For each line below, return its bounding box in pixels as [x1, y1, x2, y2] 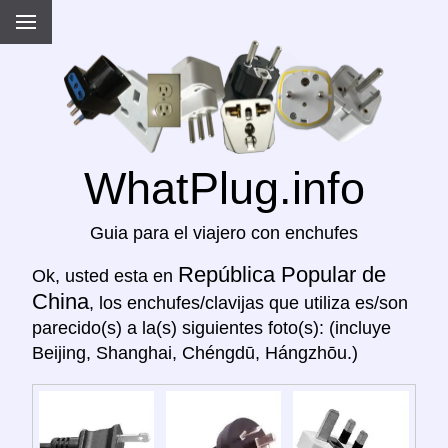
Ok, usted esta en [32, 266, 178, 287]
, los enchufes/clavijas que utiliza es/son [89, 293, 408, 314]
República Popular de [178, 262, 386, 288]
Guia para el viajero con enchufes [90, 223, 358, 244]
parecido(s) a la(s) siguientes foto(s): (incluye [32, 318, 391, 339]
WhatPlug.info [83, 163, 365, 214]
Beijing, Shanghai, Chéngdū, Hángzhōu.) [32, 343, 358, 364]
